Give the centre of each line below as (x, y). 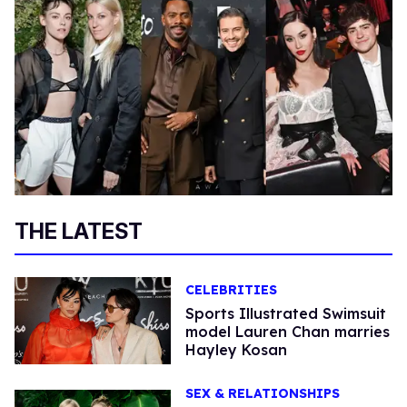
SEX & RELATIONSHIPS (262, 394)
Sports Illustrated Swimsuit (285, 313)
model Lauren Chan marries (287, 331)
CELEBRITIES (231, 289)
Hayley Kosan (236, 349)
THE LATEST (79, 231)
